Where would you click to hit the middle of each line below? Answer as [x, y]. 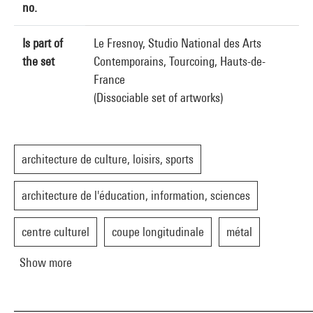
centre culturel [56, 232]
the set [38, 61]
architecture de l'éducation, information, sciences [136, 195]
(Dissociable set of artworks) [158, 97]
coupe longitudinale [158, 232]
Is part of [43, 43]
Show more [46, 262]
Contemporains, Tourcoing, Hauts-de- [180, 61]
